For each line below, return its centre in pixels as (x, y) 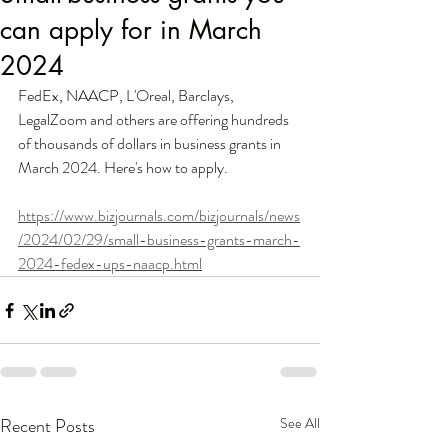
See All (300, 423)
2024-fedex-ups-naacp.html (110, 263)
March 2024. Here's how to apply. (123, 167)
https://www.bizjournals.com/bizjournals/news (159, 215)
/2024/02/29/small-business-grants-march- (159, 239)
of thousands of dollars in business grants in (151, 143)
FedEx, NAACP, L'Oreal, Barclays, (127, 95)
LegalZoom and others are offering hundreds (155, 119)
